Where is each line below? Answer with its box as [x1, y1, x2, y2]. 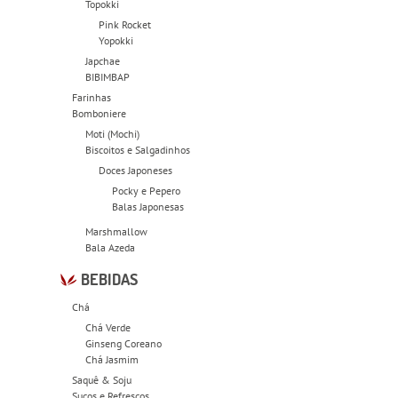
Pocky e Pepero [112, 183, 181, 197]
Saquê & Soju [72, 372, 132, 386]
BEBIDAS [81, 268, 139, 290]
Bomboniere [72, 106, 127, 120]
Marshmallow [85, 224, 148, 238]
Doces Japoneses [99, 163, 173, 177]
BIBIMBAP [85, 69, 131, 84]
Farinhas [72, 90, 112, 104]
